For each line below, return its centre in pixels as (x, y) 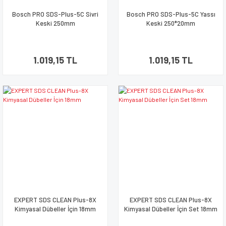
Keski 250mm (55, 23)
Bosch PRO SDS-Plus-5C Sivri (55, 14)
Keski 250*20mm (171, 23)
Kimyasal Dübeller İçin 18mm (55, 209)
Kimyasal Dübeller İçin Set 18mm (171, 209)
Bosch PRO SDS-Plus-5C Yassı (171, 14)
